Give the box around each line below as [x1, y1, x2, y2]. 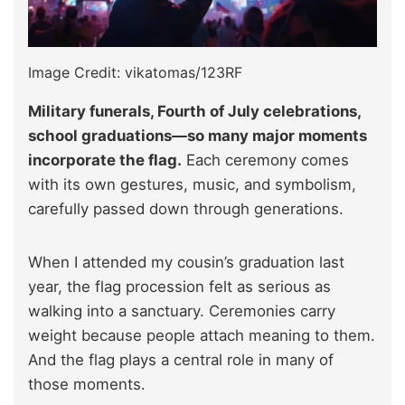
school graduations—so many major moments [28, 127, 367, 146]
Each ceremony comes [182, 151, 349, 170]
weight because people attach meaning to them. [28, 326, 375, 345]
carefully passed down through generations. [28, 200, 344, 219]
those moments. [28, 375, 146, 394]
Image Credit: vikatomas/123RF [28, 63, 242, 82]
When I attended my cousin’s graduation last [28, 253, 344, 272]
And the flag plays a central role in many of [28, 351, 334, 370]
